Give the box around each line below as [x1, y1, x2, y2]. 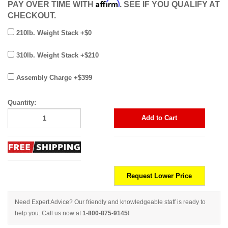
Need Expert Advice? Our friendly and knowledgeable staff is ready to [15, 198, 206, 206]
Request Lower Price [127, 172, 192, 180]
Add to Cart [141, 114, 178, 122]
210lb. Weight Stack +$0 [14, 28, 92, 37]
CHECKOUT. [8, 11, 56, 20]
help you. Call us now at [15, 210, 82, 217]
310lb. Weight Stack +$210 [14, 51, 99, 59]
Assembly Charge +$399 [14, 73, 92, 81]
